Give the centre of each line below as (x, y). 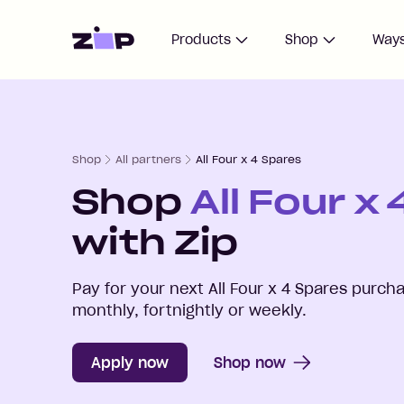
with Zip (155, 243)
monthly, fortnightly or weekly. (189, 310)
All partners (148, 159)
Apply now (130, 362)
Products (201, 39)
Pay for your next (140, 289)
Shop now (250, 362)
